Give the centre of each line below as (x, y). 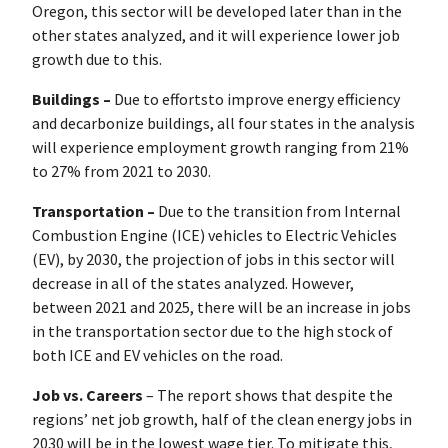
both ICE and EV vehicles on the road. (160, 355)
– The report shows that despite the (268, 395)
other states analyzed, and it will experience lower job (216, 35)
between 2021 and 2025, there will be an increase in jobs (221, 307)
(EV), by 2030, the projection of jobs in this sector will (213, 259)
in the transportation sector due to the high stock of (212, 331)
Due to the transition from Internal (279, 211)
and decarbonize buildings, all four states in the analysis (223, 123)
